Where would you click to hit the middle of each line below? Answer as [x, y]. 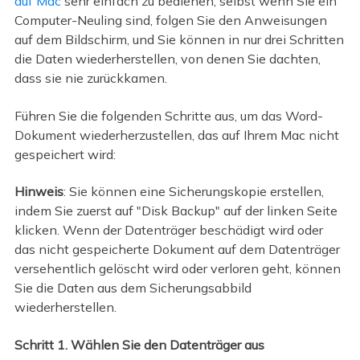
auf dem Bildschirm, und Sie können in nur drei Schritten [179, 40]
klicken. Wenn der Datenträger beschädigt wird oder [168, 230]
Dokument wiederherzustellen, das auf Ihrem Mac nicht [176, 135]
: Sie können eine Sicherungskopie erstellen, [193, 192]
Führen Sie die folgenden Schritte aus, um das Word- [168, 115]
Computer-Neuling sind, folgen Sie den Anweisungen [170, 20]
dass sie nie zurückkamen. [90, 78]
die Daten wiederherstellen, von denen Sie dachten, [167, 59]
